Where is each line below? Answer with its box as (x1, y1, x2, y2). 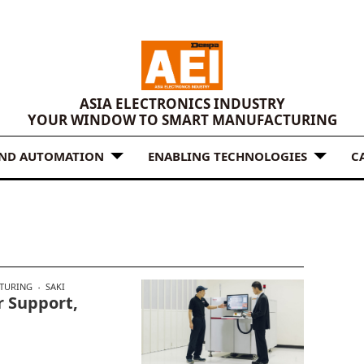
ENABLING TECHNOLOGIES (148, 147, 307, 164)
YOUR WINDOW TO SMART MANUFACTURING (27, 110, 337, 130)
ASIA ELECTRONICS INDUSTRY (79, 94, 285, 114)
